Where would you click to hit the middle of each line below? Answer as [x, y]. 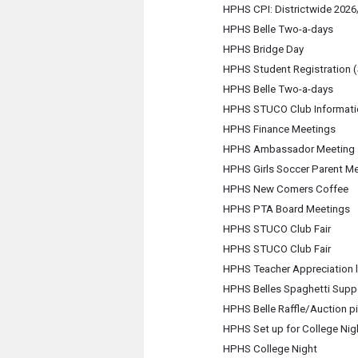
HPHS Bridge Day [263, 49]
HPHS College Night [270, 349]
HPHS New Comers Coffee [285, 189]
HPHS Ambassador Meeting [288, 149]
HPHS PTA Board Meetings [286, 209]
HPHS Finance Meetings [279, 129]
